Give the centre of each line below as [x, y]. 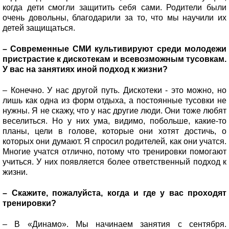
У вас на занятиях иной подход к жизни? [86, 69]
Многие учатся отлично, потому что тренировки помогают [114, 151]
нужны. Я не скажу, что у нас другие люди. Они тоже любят [114, 110]
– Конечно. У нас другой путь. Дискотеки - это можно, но [114, 90]
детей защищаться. [40, 28]
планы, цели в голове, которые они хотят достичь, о [114, 131]
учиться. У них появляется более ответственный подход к [114, 162]
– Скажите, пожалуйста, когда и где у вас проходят [114, 193]
